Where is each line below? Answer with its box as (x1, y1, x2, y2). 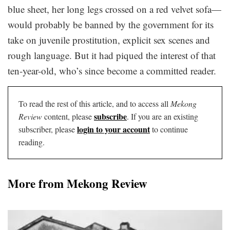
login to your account (77, 123, 150, 135)
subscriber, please (18, 123, 77, 135)
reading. (18, 136, 45, 147)
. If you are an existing (127, 110, 198, 122)
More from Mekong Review (8, 174, 147, 192)
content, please (42, 110, 94, 122)
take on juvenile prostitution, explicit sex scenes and (8, 33, 210, 46)
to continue (150, 123, 188, 135)
